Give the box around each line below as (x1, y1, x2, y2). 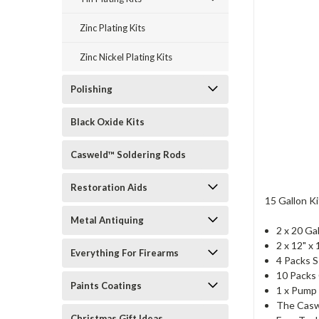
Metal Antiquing (70, 214, 144, 226)
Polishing (70, 83, 113, 95)
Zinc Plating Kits (80, 22, 145, 33)
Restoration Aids (70, 182, 147, 193)
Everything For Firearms (70, 247, 179, 258)
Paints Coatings (70, 280, 142, 291)
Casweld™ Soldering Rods (70, 149, 186, 160)
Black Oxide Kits (70, 116, 145, 127)
